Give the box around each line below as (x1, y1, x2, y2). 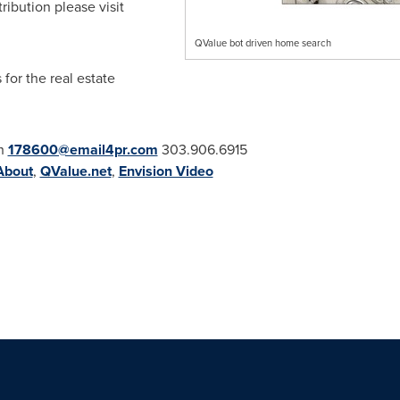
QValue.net (39, 161, 112, 181)
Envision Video (118, 161, 213, 181)
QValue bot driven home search (194, 36, 331, 50)
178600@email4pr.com (7, 139, 158, 160)
